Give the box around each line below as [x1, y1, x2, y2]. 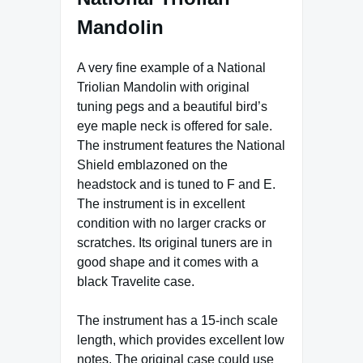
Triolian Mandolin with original [77, 79, 250, 94]
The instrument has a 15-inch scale [77, 313, 278, 327]
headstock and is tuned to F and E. [77, 177, 275, 191]
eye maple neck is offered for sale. [77, 118, 272, 133]
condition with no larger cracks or [77, 216, 266, 230]
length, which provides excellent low [77, 332, 284, 347]
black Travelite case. [77, 274, 194, 288]
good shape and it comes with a [77, 254, 258, 269]
